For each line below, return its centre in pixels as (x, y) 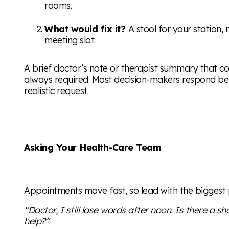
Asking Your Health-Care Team (93, 147)
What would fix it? (86, 28)
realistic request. (56, 91)
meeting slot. (70, 40)
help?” (37, 221)
